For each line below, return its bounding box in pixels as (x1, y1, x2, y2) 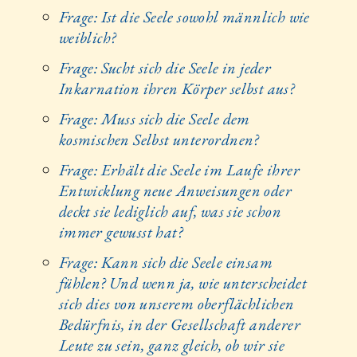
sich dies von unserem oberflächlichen (58, 292, 295, 314)
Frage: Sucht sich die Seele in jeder (58, 57, 272, 78)
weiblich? (58, 26, 116, 48)
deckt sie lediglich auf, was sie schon (58, 200, 281, 222)
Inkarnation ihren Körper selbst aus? (58, 77, 295, 99)
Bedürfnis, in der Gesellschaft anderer (58, 313, 300, 335)
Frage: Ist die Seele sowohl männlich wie (58, 6, 310, 27)
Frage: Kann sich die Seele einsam (58, 251, 273, 273)
